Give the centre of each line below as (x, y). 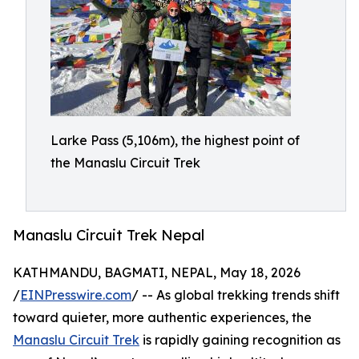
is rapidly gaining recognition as (240, 340)
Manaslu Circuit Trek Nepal (109, 235)
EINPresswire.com (76, 295)
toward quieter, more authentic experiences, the (162, 318)
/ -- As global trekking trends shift (236, 295)
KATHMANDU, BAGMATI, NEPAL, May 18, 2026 (157, 273)
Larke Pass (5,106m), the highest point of (175, 140)
